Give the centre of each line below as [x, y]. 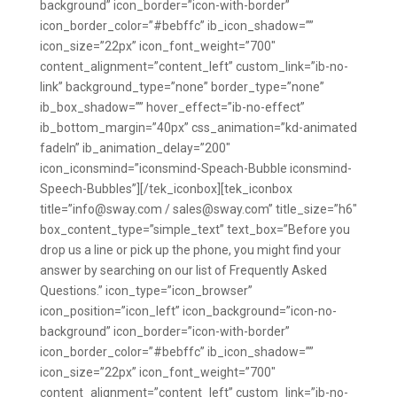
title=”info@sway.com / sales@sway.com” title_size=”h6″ [198, 209]
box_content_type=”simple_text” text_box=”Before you [195, 230]
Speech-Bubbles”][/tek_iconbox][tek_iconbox [166, 189]
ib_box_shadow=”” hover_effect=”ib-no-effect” [172, 107]
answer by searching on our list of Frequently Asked [183, 270]
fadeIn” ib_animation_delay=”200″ [135, 148]
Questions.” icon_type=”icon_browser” [146, 291]
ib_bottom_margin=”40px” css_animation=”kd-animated [198, 128]
